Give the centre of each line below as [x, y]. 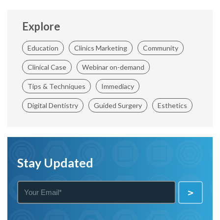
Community [161, 48]
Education [43, 48]
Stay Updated [55, 163]
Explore [41, 26]
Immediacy [118, 86]
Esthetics [172, 105]
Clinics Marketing [101, 48]
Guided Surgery [118, 105]
